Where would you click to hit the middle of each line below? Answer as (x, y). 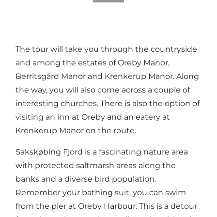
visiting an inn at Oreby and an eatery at (93, 117)
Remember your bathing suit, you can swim (101, 192)
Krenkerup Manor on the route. (76, 130)
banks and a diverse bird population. (86, 179)
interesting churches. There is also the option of (108, 103)
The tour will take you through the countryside (106, 49)
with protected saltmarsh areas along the (96, 165)
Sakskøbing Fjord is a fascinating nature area (102, 152)
